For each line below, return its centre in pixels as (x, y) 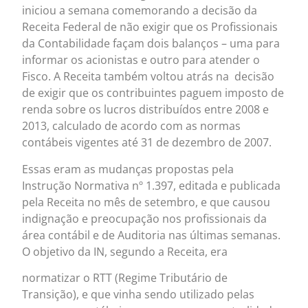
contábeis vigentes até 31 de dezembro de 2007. (147, 143)
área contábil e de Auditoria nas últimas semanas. (152, 235)
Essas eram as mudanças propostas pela (128, 169)
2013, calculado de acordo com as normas (132, 126)
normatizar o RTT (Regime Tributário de (125, 278)
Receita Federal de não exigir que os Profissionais (150, 27)
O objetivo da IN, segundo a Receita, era (125, 251)
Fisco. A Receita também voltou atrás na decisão (148, 77)
